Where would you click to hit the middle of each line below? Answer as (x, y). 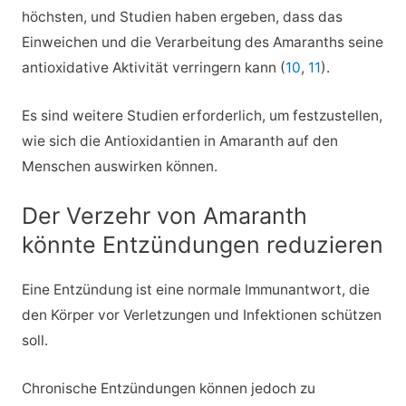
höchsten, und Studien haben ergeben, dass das (182, 16)
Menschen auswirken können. (119, 166)
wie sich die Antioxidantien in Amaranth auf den (179, 140)
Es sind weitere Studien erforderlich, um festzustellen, (202, 115)
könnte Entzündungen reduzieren (202, 245)
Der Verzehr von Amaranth (164, 216)
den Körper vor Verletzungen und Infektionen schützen (201, 315)
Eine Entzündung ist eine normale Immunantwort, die (195, 290)
